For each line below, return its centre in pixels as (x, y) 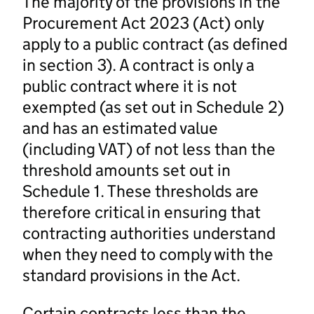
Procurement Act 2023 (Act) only (143, 22)
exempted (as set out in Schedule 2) (153, 107)
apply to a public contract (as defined (155, 43)
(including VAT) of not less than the (149, 149)
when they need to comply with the (148, 254)
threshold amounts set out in (127, 170)
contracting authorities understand (149, 233)
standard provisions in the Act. (131, 275)
